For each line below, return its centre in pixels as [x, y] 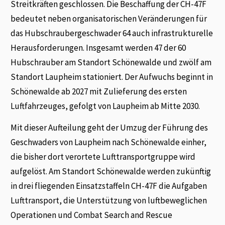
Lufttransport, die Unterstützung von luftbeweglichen [109, 201]
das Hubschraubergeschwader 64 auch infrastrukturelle [112, 33]
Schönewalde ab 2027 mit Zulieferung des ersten [99, 91]
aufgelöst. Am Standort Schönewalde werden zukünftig [111, 172]
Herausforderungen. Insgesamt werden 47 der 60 [98, 47]
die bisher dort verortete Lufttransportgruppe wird [103, 157]
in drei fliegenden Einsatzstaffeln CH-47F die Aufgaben [109, 186]
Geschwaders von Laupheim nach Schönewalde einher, [109, 142]
